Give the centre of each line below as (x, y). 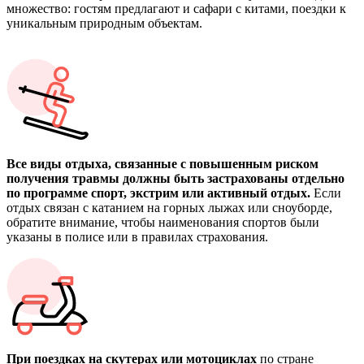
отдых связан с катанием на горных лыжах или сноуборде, (169, 208)
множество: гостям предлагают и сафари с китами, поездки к (176, 9)
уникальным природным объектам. (104, 24)
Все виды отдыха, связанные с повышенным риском (162, 164)
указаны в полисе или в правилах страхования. (137, 237)
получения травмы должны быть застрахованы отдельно (175, 179)
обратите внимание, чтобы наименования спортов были (163, 223)
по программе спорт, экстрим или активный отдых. (158, 193)
